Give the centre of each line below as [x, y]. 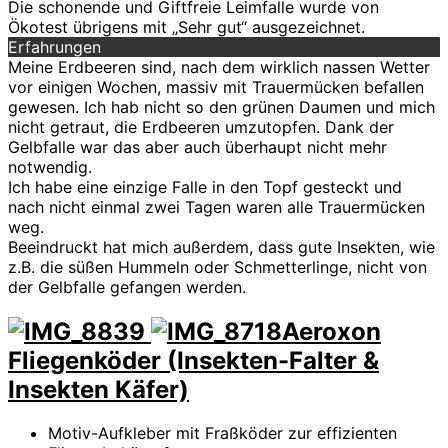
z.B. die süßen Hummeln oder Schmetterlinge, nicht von [217, 266]
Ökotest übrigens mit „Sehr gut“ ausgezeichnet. [186, 26]
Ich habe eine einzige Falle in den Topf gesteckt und [205, 186]
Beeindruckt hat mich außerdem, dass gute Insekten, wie [221, 246]
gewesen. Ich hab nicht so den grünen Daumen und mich [221, 106]
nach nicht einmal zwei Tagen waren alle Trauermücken [216, 206]
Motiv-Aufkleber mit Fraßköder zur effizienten [222, 433]
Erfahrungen [54, 46]
